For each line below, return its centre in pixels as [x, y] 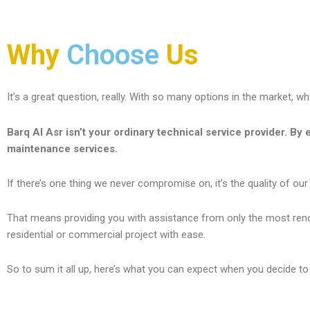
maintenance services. [62, 148]
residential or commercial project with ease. [106, 235]
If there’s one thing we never [71, 183]
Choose [113, 55]
